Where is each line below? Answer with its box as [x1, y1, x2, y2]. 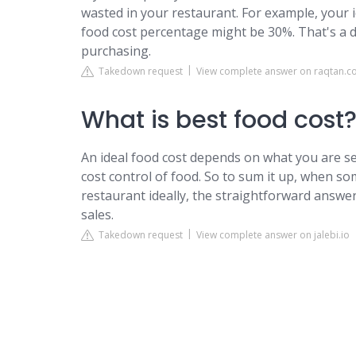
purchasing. [81, 42, 151, 60]
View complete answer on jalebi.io [196, 228, 350, 242]
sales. [81, 206, 114, 223]
